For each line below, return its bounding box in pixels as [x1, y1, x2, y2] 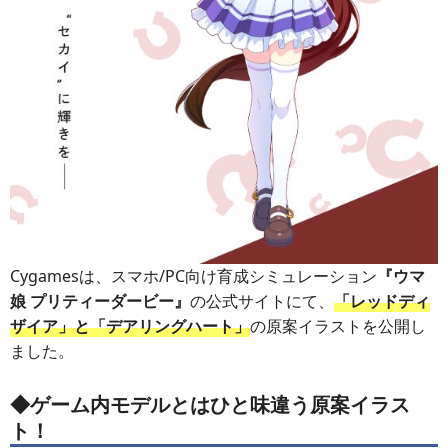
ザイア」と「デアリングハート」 [10, 314, 250, 337]
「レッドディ [334, 289, 430, 312]
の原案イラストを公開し [250, 314, 426, 337]
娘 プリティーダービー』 [10, 289, 190, 312]
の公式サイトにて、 [190, 289, 334, 312]
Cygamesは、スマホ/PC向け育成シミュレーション [10, 264, 377, 287]
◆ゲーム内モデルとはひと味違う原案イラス [10, 391, 410, 419]
